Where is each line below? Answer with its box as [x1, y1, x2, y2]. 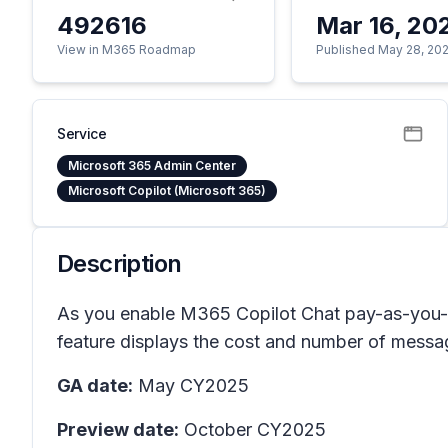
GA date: [57, 375, 133, 396]
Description [57, 249, 182, 278]
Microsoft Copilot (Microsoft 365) [68, 183, 266, 198]
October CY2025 [179, 419, 326, 440]
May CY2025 [133, 375, 249, 396]
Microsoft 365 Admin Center [68, 158, 236, 173]
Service [57, 125, 107, 142]
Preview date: [57, 419, 179, 440]
